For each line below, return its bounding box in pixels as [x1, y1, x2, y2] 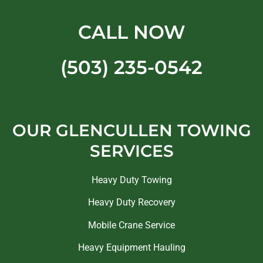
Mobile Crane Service [88, 219, 175, 231]
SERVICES [89, 141, 174, 161]
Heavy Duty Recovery [87, 197, 176, 208]
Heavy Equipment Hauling [77, 242, 186, 254]
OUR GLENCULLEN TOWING [12, 120, 251, 141]
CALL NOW [77, 21, 186, 44]
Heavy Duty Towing [91, 174, 172, 186]
